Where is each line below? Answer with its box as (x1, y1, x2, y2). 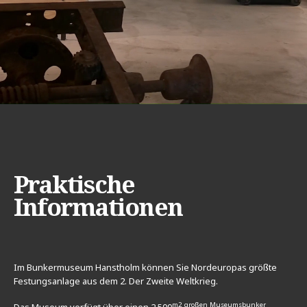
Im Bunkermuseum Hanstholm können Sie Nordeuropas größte (14, 260, 277, 273)
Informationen (14, 189, 183, 223)
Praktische (14, 167, 135, 200)
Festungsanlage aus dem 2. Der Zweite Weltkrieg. (14, 274, 218, 287)
